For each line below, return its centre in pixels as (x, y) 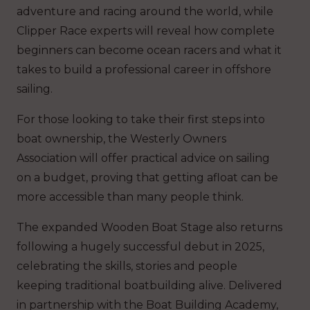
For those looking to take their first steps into (141, 119)
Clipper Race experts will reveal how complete (146, 30)
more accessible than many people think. (130, 197)
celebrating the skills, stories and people (127, 266)
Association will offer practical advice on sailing (143, 158)
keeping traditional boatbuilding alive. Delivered (149, 285)
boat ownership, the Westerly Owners (121, 138)
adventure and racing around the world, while (145, 11)
